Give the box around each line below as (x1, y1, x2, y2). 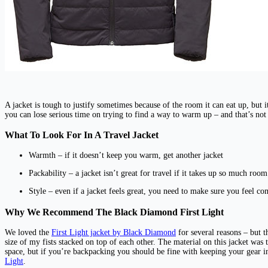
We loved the (5, 228, 49, 237)
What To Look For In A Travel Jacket (5, 129, 159, 141)
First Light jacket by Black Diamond (51, 228, 176, 237)
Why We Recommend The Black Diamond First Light (5, 206, 224, 218)
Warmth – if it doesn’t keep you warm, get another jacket (29, 151, 223, 160)
